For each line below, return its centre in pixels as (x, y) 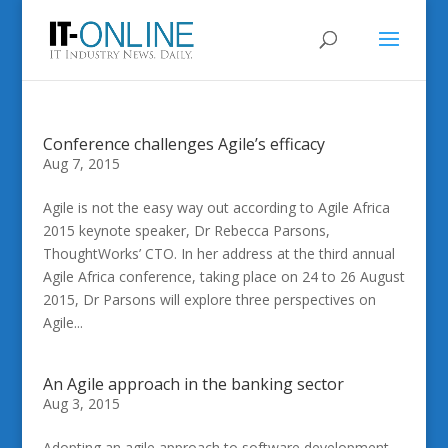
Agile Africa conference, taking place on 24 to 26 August (223, 276)
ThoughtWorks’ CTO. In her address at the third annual (218, 253)
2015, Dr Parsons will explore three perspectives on (209, 299)
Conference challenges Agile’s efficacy (183, 144)
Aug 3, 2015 (81, 403)
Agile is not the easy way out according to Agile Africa (216, 207)
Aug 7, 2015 (81, 163)
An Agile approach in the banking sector (193, 384)
